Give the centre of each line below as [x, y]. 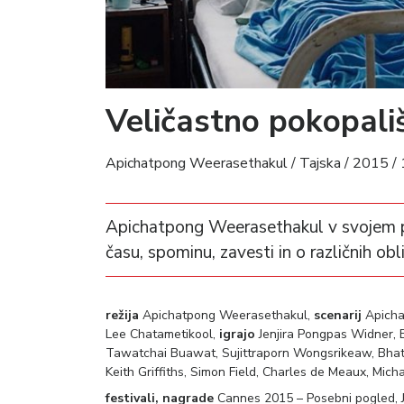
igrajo [237, 334]
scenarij [338, 315]
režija [122, 315]
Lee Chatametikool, [162, 334]
